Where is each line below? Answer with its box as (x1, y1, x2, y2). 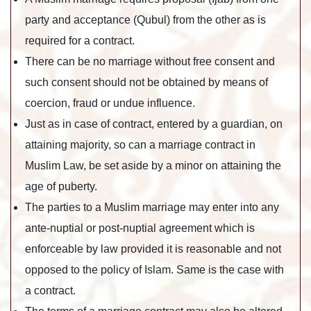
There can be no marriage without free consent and (25, 55, 275, 67)
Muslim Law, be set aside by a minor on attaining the (25, 159, 281, 171)
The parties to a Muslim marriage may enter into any (25, 201, 279, 213)
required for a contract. (25, 34, 135, 47)
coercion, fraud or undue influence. (25, 96, 195, 109)
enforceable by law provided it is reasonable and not (25, 242, 281, 255)
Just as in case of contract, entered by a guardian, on (25, 117, 283, 130)
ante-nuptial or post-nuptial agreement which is (25, 221, 255, 234)
